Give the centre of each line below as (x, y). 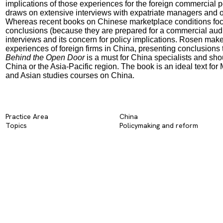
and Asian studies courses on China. (70, 75)
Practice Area (27, 116)
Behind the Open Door (45, 57)
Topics (16, 125)
